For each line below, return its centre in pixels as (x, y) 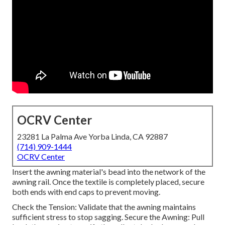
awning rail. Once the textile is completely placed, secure (108, 182)
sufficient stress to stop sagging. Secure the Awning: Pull (108, 217)
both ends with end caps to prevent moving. (86, 192)
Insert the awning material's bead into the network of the (109, 172)
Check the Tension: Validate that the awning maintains (104, 207)
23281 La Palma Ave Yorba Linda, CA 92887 (92, 137)
